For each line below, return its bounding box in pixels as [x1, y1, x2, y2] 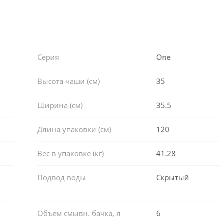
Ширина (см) [37, 100, 82, 110]
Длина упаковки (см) [37, 124, 111, 134]
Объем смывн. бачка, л [37, 208, 121, 218]
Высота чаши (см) [37, 76, 100, 86]
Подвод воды [37, 172, 86, 182]
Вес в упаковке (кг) [37, 148, 104, 158]
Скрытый [156, 172, 190, 182]
